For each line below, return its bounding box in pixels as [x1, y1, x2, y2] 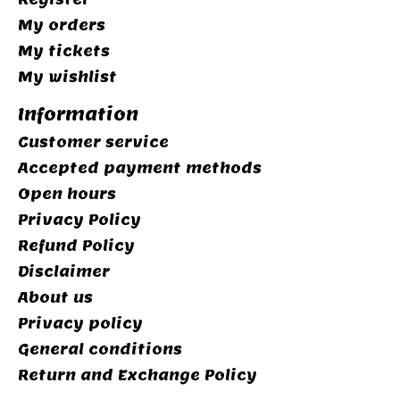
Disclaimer [18, 262, 110, 282]
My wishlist [18, 67, 117, 87]
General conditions [18, 340, 182, 360]
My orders [18, 15, 105, 35]
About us [18, 288, 93, 308]
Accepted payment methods [18, 159, 262, 179]
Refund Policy [18, 237, 135, 256]
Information [18, 102, 138, 126]
